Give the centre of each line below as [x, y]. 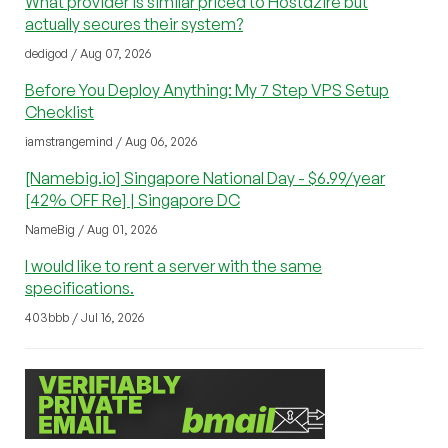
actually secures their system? [134, 23]
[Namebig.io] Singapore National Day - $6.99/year [205, 177]
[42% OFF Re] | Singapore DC [132, 199]
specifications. [79, 287]
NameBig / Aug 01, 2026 [91, 229]
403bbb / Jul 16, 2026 [84, 317]
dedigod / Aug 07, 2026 [88, 53]
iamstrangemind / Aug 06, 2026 [111, 141]
